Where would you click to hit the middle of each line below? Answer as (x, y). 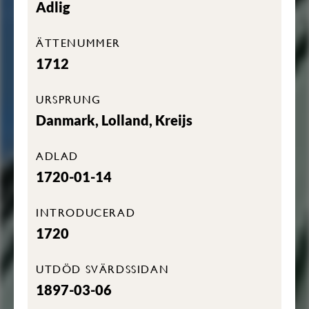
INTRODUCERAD (86, 212)
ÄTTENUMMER (78, 42)
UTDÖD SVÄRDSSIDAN (103, 269)
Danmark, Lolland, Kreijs (114, 120)
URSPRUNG (69, 99)
